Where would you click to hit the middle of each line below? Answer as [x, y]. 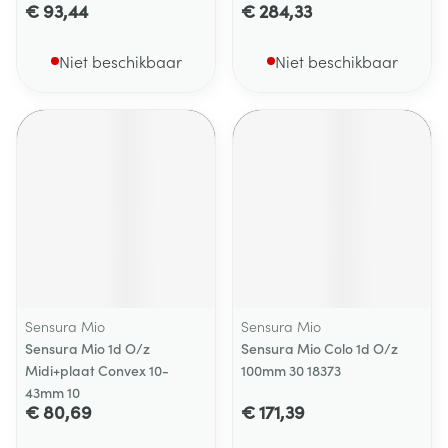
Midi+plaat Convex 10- [97, 370]
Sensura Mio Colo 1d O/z [319, 348]
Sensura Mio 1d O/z [87, 348]
